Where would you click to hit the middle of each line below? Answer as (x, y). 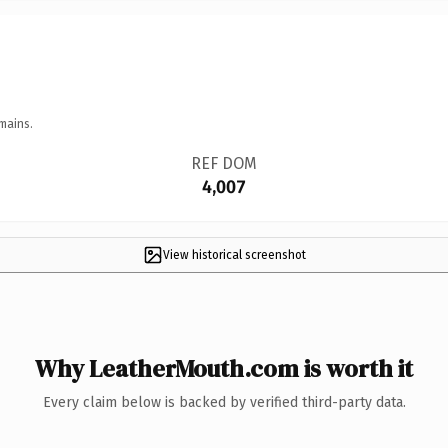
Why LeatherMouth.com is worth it (224, 368)
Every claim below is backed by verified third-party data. (224, 402)
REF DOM (223, 163)
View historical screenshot (234, 254)
